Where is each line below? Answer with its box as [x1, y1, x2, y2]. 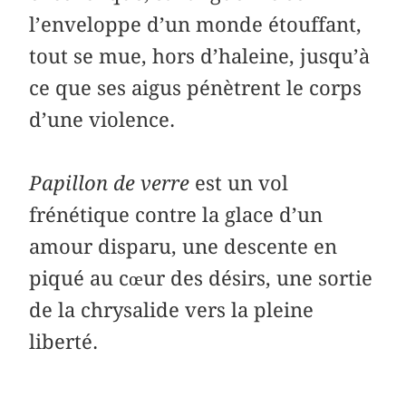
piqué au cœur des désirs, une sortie [29, 266, 373, 290]
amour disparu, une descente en [29, 234, 338, 258]
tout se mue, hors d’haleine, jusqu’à [29, 43, 371, 68]
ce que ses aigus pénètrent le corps [29, 75, 362, 100]
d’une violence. [29, 107, 176, 131]
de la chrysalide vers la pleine [29, 297, 314, 322]
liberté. [29, 329, 99, 353]
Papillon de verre [29, 170, 196, 195]
